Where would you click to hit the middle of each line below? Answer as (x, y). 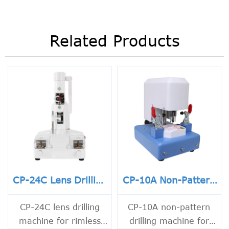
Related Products (114, 41)
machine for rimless (60, 221)
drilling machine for (169, 221)
